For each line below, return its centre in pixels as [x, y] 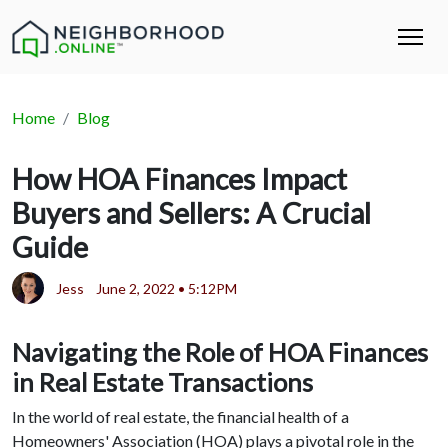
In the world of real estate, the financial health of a [180, 416]
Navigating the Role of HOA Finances [220, 351]
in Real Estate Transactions [162, 381]
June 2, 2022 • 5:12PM [166, 288]
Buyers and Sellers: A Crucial [191, 213]
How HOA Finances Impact [179, 179]
